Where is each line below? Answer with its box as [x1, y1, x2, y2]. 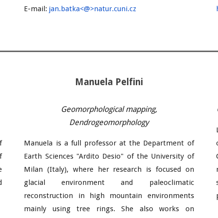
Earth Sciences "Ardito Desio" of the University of [24, 152, 194, 161]
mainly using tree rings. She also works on [24, 204, 194, 213]
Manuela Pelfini [74, 77, 143, 87]
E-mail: [24, 4, 50, 13]
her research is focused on [97, 165, 194, 174]
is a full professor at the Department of [53, 139, 194, 147]
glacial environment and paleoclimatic [24, 178, 194, 187]
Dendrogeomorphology [69, 118, 149, 127]
